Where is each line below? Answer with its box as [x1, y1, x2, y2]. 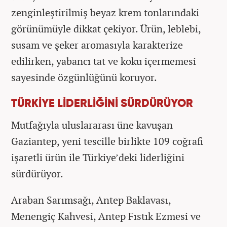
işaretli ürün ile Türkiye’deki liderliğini [11, 150, 184, 165]
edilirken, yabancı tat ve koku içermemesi [11, 54, 196, 68]
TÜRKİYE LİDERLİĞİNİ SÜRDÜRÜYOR [11, 98, 193, 110]
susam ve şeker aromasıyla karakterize [11, 38, 183, 52]
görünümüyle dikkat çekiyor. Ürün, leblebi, [11, 22, 201, 36]
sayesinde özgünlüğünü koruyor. [11, 70, 157, 85]
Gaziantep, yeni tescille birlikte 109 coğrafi [11, 134, 203, 148]
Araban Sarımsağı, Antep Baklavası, [11, 193, 171, 207]
